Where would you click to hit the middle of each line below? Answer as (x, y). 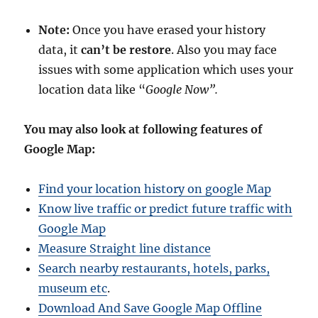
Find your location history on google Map (155, 189)
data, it (60, 50)
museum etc (73, 289)
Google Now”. (182, 90)
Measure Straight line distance (125, 249)
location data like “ (92, 90)
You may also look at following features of (144, 130)
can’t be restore (126, 50)
